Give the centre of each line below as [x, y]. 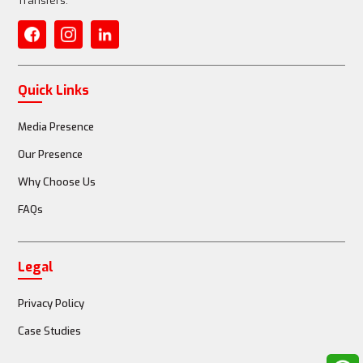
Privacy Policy [51, 304]
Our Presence [51, 155]
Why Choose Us [57, 182]
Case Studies [50, 331]
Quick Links [54, 91]
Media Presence [56, 127]
